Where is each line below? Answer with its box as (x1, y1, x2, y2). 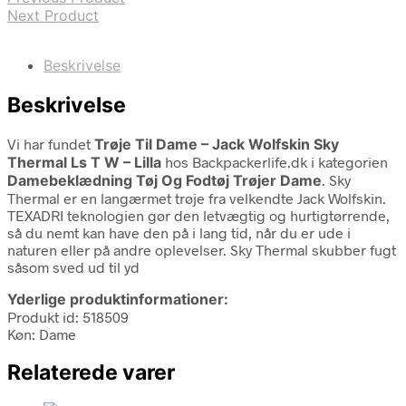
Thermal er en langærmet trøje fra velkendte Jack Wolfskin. (7, 188, 386, 207)
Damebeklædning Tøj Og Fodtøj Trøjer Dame (7, 170, 322, 189)
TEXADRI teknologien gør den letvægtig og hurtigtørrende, (7, 206, 390, 224)
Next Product (7, 6, 99, 25)
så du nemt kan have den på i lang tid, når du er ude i (7, 223, 351, 241)
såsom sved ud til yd (7, 257, 140, 275)
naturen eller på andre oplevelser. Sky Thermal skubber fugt (7, 240, 396, 258)
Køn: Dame (7, 324, 76, 343)
